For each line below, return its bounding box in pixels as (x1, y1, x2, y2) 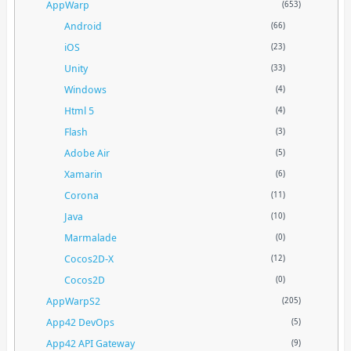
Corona (64, 187, 100, 202)
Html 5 (64, 103, 95, 118)
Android (64, 18, 103, 33)
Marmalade (64, 230, 118, 244)
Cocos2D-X (64, 251, 114, 266)
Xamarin (64, 166, 103, 181)
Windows (64, 81, 107, 96)
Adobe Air (64, 145, 110, 160)
